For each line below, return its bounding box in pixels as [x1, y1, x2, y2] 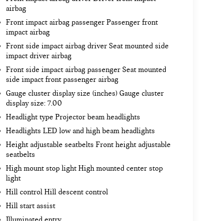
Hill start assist [5, 201, 55, 211]
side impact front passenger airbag [5, 75, 118, 84]
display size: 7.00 [5, 99, 62, 108]
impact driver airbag [5, 51, 72, 61]
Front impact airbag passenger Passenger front [5, 18, 158, 27]
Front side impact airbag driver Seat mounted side [5, 41, 169, 51]
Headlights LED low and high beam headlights [5, 126, 155, 136]
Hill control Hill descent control [5, 187, 108, 197]
